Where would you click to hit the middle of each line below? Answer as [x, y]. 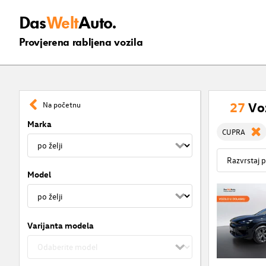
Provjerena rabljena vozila [81, 42]
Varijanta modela [60, 225]
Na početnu [62, 104]
